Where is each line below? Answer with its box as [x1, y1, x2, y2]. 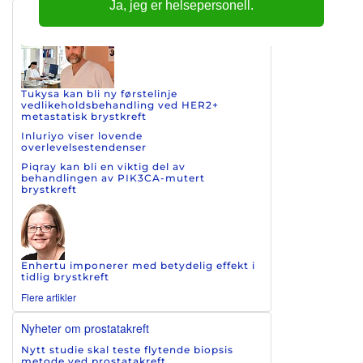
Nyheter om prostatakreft [21, 320, 149, 336]
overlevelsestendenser [21, 141, 147, 153]
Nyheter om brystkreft [21, 7, 132, 23]
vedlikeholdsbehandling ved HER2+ [21, 99, 219, 111]
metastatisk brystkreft [21, 110, 147, 122]
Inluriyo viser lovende [21, 130, 143, 142]
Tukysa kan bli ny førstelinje [21, 88, 177, 100]
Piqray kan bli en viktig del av [21, 160, 186, 173]
